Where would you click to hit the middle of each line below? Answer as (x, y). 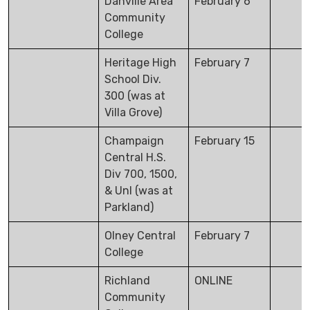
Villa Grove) (133, 113)
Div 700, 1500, (141, 174)
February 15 (225, 141)
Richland (127, 281)
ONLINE (213, 281)
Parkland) (129, 208)
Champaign (134, 141)
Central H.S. (135, 158)
